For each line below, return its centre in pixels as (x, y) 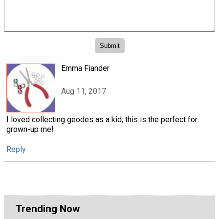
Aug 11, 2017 (84, 91)
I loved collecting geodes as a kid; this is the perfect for (102, 120)
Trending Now (48, 209)
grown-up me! (30, 130)
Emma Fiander (85, 68)
